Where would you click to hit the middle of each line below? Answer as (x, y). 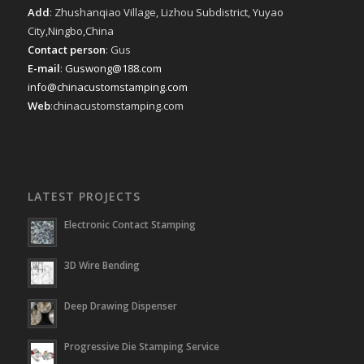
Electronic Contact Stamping (130, 224)
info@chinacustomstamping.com (107, 87)
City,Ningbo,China (70, 31)
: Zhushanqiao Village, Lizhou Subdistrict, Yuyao (166, 13)
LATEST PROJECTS (84, 196)
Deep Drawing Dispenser (120, 305)
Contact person (66, 50)
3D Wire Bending (102, 265)
